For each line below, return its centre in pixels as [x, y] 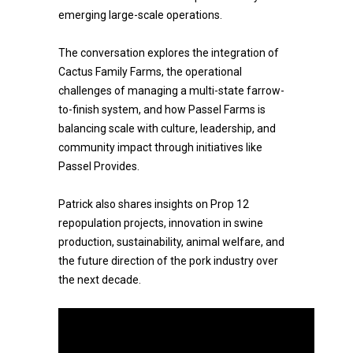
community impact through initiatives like [160, 147]
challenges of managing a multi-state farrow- [171, 91]
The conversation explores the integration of [169, 53]
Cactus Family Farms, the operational [150, 72]
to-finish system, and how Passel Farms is [162, 110]
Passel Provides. [99, 166]
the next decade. [100, 280]
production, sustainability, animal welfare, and [171, 242]
